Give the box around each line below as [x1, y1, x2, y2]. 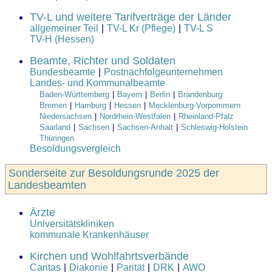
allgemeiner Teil [30, 23, 98, 34]
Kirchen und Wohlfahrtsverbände [30, 250, 189, 263]
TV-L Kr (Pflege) [107, 23, 175, 34]
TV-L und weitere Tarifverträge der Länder [30, 11, 231, 24]
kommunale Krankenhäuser [30, 229, 149, 240]
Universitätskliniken [30, 219, 114, 229]
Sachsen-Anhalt [117, 123, 173, 132]
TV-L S [184, 23, 213, 34]
